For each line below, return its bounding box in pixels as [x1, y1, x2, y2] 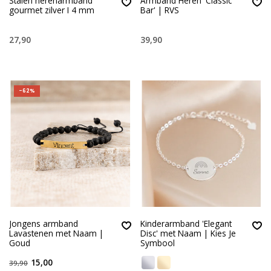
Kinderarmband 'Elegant [140, 217, 232, 229]
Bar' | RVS [140, 4, 179, 16]
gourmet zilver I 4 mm [9, 4, 94, 16]
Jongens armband [9, 217, 78, 229]
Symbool [140, 237, 175, 249]
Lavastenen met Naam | [9, 227, 103, 239]
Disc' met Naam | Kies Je [140, 227, 236, 239]
